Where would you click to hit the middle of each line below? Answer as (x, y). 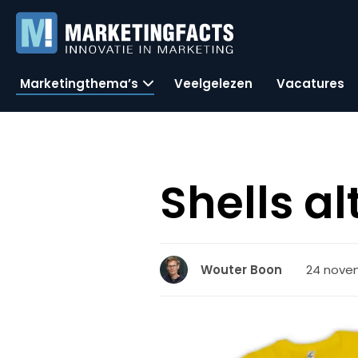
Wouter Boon (242, 270)
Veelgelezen (213, 83)
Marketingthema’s (79, 83)
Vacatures (310, 83)
